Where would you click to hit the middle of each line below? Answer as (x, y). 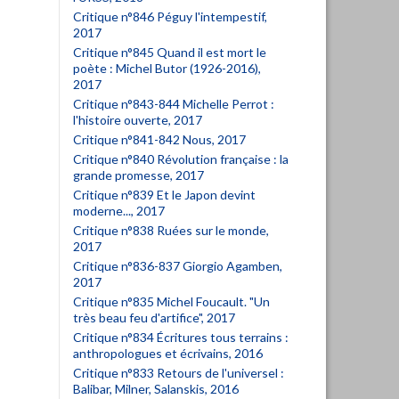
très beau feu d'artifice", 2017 (154, 318)
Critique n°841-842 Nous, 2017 (159, 139)
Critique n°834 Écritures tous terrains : (181, 337)
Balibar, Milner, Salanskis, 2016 (156, 389)
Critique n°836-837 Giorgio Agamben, (178, 266)
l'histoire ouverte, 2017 (138, 120)
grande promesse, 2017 (138, 175)
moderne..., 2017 (119, 211)
